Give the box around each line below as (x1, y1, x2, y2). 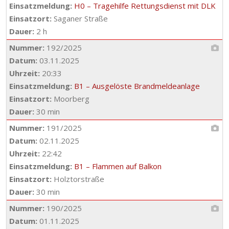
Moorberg (52, 94, 89, 104)
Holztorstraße (52, 174, 104, 184)
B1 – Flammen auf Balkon (74, 161, 162, 171)
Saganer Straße (52, 13, 108, 24)
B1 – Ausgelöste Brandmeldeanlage (74, 81, 200, 91)
